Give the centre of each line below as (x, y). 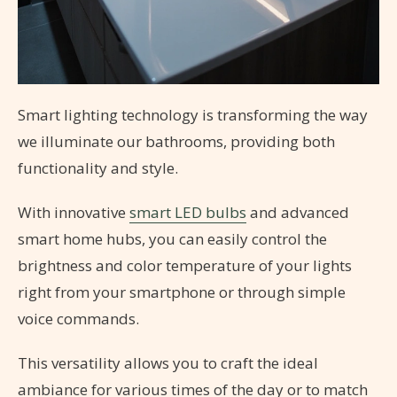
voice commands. (78, 319)
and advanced (298, 213)
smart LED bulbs (188, 213)
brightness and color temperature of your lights (185, 266)
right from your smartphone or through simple (182, 292)
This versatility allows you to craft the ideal (168, 363)
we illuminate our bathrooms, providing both (176, 142)
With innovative (74, 213)
